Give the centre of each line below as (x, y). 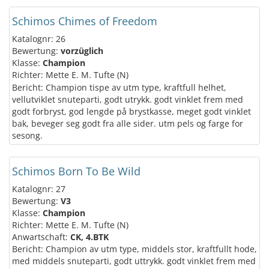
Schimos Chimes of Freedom (85, 21)
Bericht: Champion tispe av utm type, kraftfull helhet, (119, 87)
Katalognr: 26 (39, 39)
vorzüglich (82, 51)
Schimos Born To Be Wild (76, 171)
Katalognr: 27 (39, 189)
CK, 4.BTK (89, 237)
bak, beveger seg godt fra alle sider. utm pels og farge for (128, 123)
